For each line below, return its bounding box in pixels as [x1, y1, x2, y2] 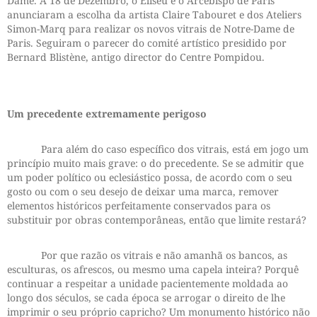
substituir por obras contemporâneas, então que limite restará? [7, 213, 306, 227]
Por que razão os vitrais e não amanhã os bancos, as [7, 248, 287, 263]
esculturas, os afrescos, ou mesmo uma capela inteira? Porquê [7, 263, 299, 277]
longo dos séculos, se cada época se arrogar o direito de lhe [7, 291, 285, 305]
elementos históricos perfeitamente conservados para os [7, 199, 270, 213]
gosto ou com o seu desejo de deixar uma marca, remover [7, 185, 279, 199]
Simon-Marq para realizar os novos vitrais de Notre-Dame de [7, 22, 294, 36]
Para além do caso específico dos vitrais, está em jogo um [7, 142, 309, 156]
